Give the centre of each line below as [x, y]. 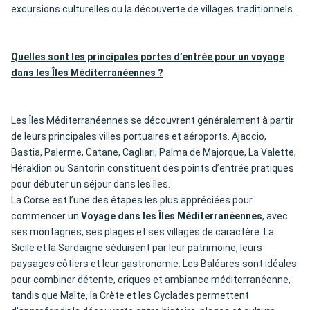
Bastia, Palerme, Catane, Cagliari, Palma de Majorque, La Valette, [154, 153]
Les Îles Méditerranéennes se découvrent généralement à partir [153, 121]
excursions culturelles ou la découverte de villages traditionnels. [153, 9]
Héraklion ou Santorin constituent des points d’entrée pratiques [153, 168]
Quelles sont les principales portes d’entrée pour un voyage [148, 57]
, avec [275, 216]
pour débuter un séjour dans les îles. [91, 184]
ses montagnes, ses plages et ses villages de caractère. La [143, 232]
